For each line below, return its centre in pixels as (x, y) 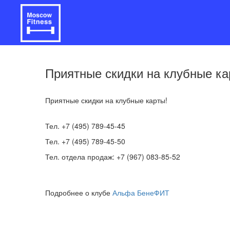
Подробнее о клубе (79, 193)
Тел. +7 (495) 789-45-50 (85, 141)
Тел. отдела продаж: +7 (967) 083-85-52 (115, 157)
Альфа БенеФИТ (141, 193)
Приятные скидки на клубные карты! (106, 100)
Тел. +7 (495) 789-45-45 (85, 126)
